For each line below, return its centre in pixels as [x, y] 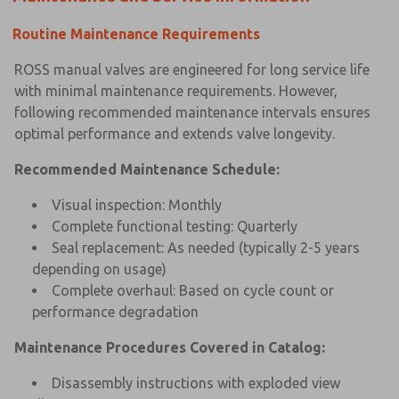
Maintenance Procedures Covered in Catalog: [170, 347]
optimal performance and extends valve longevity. [175, 133]
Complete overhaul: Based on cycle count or [193, 290]
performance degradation [115, 311]
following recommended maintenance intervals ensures [192, 112]
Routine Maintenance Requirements [136, 33]
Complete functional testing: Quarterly [175, 226]
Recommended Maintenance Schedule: [147, 169]
